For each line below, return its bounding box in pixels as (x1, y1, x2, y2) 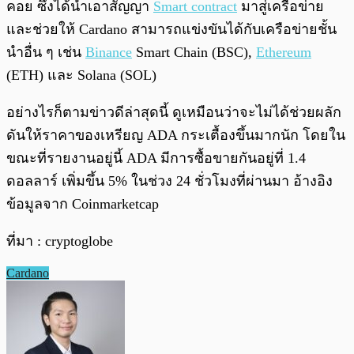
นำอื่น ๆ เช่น (6, 44, 85, 61)
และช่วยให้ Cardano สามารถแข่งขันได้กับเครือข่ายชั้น (6, 21, 337, 38)
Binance (85, 44, 132, 61)
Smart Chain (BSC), (132, 44, 256, 61)
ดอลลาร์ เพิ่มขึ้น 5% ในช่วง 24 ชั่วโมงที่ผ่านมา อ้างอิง (6, 173, 333, 190)
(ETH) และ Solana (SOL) (6, 67, 156, 84)
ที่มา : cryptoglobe (6, 233, 113, 250)
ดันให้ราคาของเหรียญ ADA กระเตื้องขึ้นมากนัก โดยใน (6, 127, 345, 144)
